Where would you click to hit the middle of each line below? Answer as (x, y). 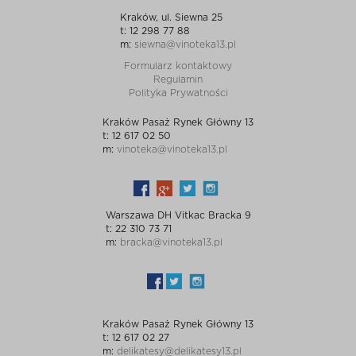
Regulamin (178, 79)
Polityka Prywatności (178, 93)
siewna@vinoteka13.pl (185, 44)
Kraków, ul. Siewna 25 (171, 17)
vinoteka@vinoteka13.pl (172, 149)
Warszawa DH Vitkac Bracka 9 (178, 215)
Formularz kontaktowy (178, 66)
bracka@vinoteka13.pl (171, 242)
